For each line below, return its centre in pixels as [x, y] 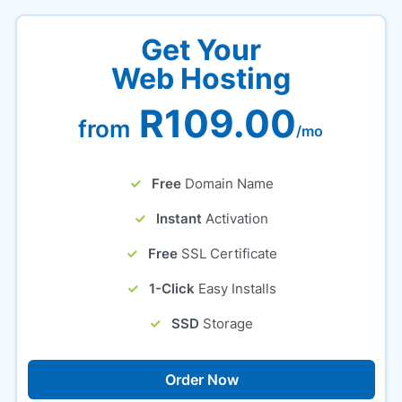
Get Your [201, 50]
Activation [237, 218]
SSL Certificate [229, 253]
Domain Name [229, 184]
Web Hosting [201, 79]
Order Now [201, 380]
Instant [179, 218]
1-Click [171, 288]
